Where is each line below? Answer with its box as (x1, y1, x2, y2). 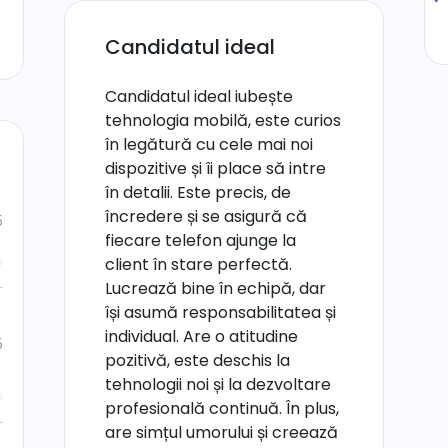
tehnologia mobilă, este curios (105, 109, 341, 132)
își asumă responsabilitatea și (105, 301, 336, 324)
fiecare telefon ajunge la (105, 229, 296, 252)
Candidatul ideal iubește (105, 85, 293, 108)
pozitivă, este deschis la (105, 349, 290, 372)
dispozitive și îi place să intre (105, 157, 326, 180)
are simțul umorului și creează (105, 421, 338, 444)
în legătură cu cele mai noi (105, 133, 313, 156)
